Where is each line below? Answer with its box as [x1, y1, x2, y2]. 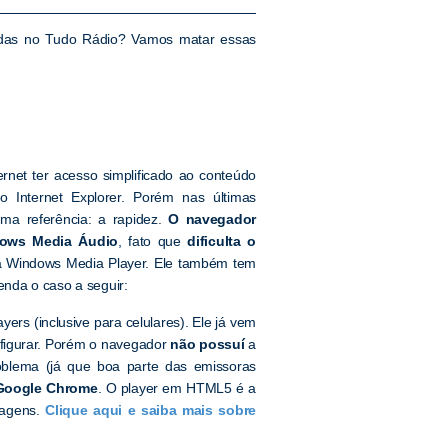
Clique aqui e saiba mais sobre [45, 401, 256, 418]
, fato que [118, 233, 188, 250]
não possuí [170, 335, 245, 352]
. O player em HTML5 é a [97, 379, 256, 396]
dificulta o [187, 233, 256, 250]
